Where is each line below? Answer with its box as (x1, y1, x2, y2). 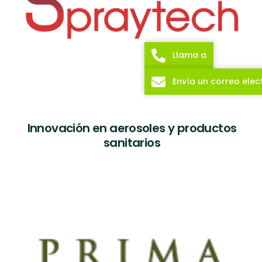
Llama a (173, 49, 206, 61)
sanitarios (103, 135, 160, 151)
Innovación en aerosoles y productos (27, 120, 237, 137)
